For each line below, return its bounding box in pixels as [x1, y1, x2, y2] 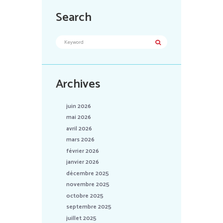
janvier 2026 [66, 157, 100, 167]
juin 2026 [66, 101, 92, 111]
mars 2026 [66, 135, 95, 145]
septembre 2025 [66, 202, 112, 212]
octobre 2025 [66, 191, 104, 201]
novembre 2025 [66, 180, 110, 190]
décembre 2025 [66, 168, 110, 178]
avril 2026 [66, 123, 93, 133]
